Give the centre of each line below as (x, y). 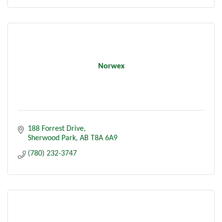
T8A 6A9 (104, 138)
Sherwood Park (52, 138)
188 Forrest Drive (56, 129)
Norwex (111, 66)
